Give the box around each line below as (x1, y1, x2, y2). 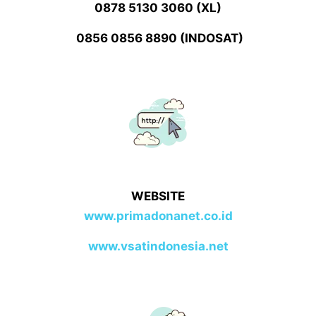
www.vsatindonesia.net (87, 238, 229, 253)
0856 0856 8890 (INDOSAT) (73, 30, 243, 45)
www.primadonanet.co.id (83, 208, 233, 223)
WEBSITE (131, 188, 185, 203)
